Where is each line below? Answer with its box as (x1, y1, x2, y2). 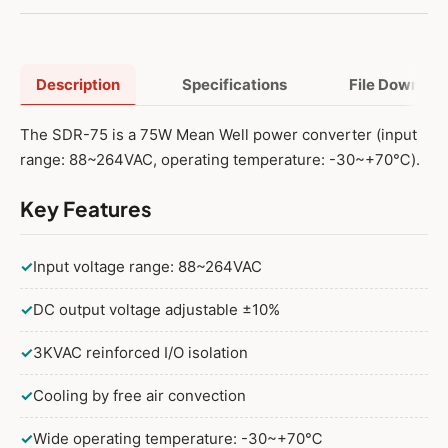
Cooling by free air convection (33, 385, 246, 405)
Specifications (182, 75, 287, 95)
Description (36, 75, 120, 95)
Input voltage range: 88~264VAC (33, 256, 262, 276)
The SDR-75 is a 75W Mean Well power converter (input (20, 125, 417, 145)
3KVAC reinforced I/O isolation (33, 342, 248, 362)
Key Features (20, 196, 152, 223)
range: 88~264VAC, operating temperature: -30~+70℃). (20, 150, 420, 170)
